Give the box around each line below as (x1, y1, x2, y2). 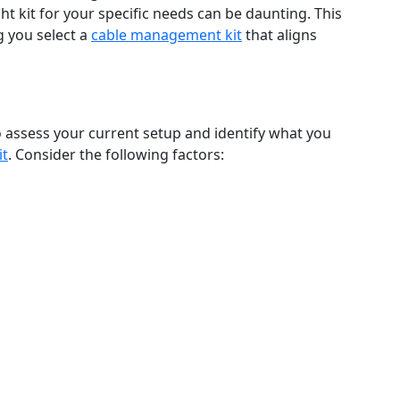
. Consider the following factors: (8, 145, 224, 164)
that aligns (242, 25, 317, 45)
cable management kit (91, 25, 242, 45)
